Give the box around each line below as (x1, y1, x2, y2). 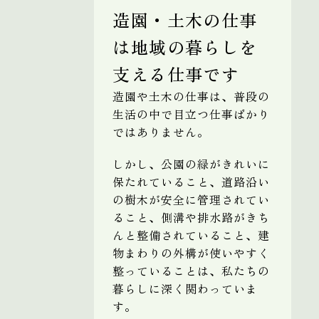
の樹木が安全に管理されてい (113, 190, 270, 208)
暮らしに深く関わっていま (113, 279, 258, 297)
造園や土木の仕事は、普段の (113, 87, 270, 105)
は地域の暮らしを (113, 33, 258, 59)
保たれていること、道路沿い (113, 172, 270, 190)
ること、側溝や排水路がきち (113, 208, 270, 226)
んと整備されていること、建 (113, 226, 270, 244)
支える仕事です (113, 61, 240, 86)
